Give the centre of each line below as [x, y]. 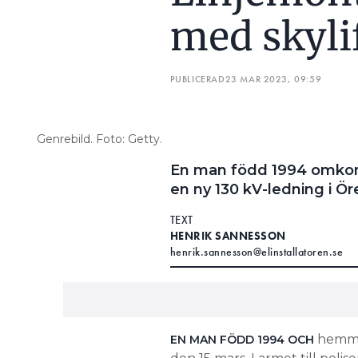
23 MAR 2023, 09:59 [273, 79]
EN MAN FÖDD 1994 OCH [242, 340]
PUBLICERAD [197, 79]
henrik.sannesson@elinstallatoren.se [256, 252]
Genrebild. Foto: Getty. [99, 139]
